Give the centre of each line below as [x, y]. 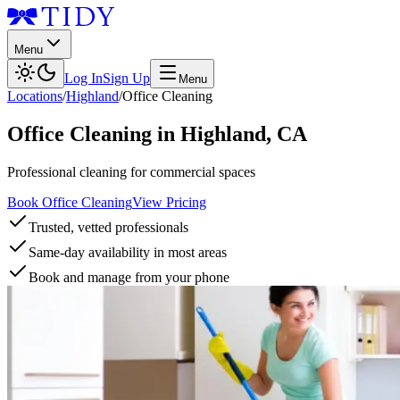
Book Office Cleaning [70, 202]
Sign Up [126, 78]
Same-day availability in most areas [128, 252]
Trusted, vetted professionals [108, 227]
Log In [83, 78]
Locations [35, 96]
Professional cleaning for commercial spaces [131, 171]
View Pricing [169, 202]
